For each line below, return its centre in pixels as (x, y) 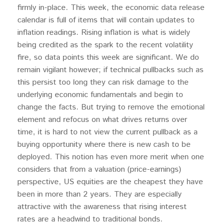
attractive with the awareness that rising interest (102, 207)
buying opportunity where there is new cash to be (104, 145)
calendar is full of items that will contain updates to (106, 20)
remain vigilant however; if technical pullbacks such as (111, 70)
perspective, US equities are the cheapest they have (110, 182)
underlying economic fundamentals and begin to (100, 95)
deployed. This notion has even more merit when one (111, 157)
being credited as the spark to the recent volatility (105, 45)
